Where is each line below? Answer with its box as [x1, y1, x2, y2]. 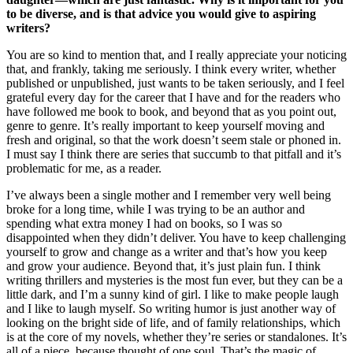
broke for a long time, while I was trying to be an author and [6, 203, 305, 217]
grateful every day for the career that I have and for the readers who [6, 91, 340, 105]
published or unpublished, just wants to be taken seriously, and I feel [6, 76, 344, 91]
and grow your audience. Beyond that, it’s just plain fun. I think [6, 259, 321, 273]
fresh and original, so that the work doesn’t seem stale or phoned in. [6, 133, 341, 147]
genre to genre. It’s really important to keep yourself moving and [6, 119, 325, 133]
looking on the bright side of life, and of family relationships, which [6, 316, 340, 330]
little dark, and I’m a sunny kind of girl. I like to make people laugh [6, 288, 339, 302]
